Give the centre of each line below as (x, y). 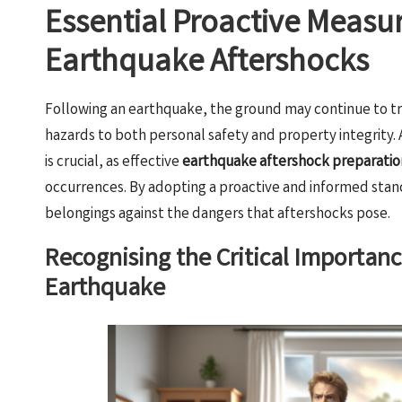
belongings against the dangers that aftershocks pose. (218, 215)
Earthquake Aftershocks (207, 65)
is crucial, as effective (114, 163)
